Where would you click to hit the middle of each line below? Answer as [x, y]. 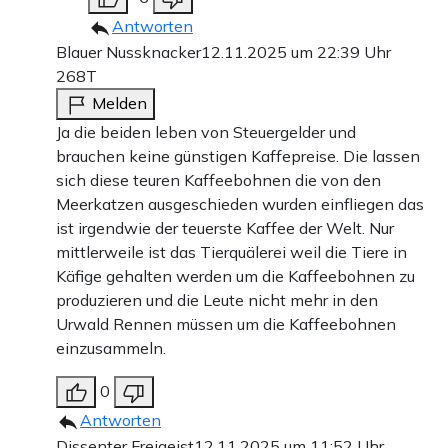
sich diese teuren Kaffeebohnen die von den [218, 180]
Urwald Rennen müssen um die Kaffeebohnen [226, 324]
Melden [119, 103]
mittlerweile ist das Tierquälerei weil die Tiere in [231, 252]
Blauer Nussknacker [128, 52]
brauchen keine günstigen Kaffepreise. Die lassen [238, 156]
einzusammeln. [111, 348]
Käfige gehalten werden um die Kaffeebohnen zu [235, 276]
